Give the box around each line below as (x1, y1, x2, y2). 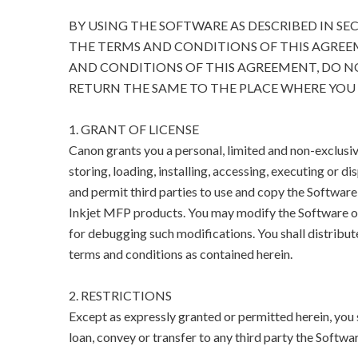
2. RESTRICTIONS (68, 288, 172, 304)
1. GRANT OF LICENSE (68, 121, 199, 137)
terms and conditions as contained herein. (68, 246, 292, 262)
